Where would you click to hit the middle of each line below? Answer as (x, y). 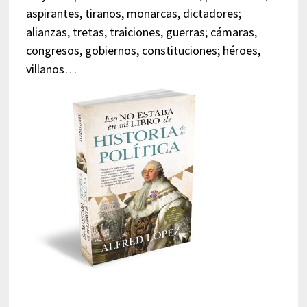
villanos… (51, 69)
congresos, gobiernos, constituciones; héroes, (143, 50)
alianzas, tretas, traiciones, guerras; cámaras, (141, 32)
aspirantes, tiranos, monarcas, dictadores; (133, 13)
